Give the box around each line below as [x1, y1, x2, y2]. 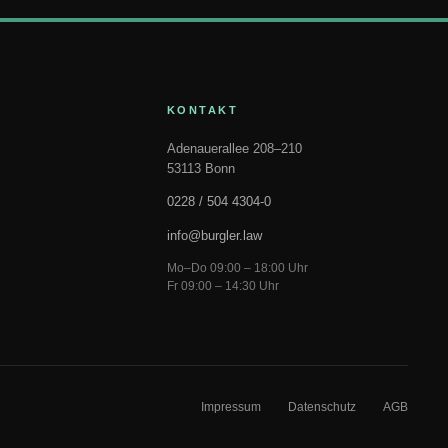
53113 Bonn [167, 161, 236, 176]
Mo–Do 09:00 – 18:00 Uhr [167, 261, 309, 275]
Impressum [201, 400, 261, 414]
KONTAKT [167, 104, 239, 116]
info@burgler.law [167, 228, 263, 243]
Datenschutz [288, 400, 356, 414]
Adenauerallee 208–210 [167, 141, 303, 156]
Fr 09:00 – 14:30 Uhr [167, 279, 280, 293]
